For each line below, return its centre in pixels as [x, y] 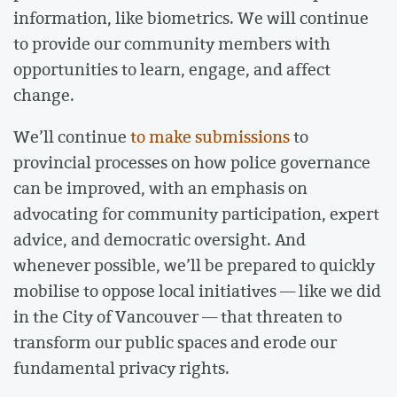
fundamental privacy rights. [121, 368]
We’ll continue [72, 137]
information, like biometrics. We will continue [191, 17]
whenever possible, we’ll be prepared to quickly [194, 265]
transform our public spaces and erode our [175, 343]
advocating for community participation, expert [196, 214]
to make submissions [210, 137]
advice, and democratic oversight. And [160, 240]
